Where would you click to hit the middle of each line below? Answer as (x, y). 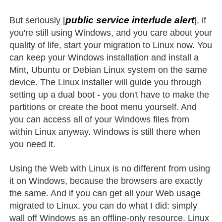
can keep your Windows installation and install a (104, 57)
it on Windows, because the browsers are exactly (106, 181)
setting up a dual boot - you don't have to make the (110, 94)
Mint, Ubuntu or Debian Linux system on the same (109, 70)
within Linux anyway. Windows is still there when (105, 132)
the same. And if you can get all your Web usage (105, 193)
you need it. (33, 144)
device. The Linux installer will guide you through (106, 82)
